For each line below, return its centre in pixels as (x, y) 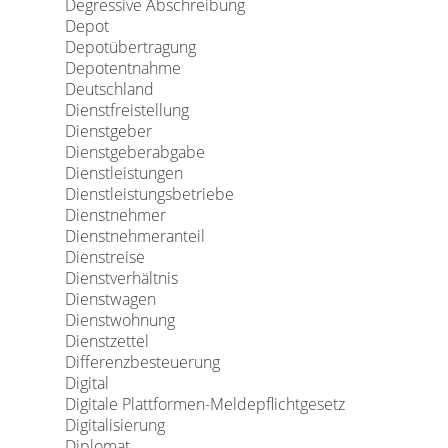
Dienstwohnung (119, 320)
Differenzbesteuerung (142, 362)
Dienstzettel (106, 341)
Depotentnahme (122, 68)
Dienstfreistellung (126, 110)
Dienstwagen (110, 299)
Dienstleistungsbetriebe (149, 194)
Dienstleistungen (123, 173)
